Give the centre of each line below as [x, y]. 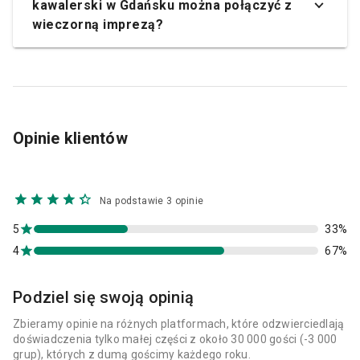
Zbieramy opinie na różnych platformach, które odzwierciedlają [179, 323]
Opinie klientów [70, 138]
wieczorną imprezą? [98, 24]
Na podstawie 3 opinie [152, 200]
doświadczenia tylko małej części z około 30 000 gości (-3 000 [175, 339]
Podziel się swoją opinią [103, 297]
